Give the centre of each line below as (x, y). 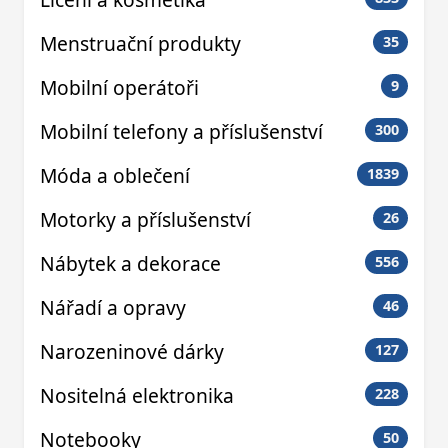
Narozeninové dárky (132, 351)
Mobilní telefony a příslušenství (181, 131)
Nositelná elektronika (137, 395)
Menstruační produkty (140, 43)
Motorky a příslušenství (145, 219)
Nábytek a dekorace (130, 263)
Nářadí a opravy (113, 307)
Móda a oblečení (115, 175)
